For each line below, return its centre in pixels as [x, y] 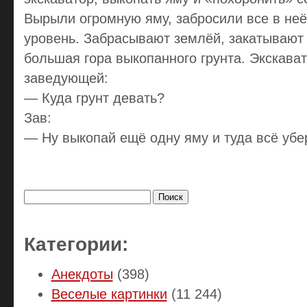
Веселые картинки [109, 294]
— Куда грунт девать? [94, 98]
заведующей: [66, 78]
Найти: [36, 182]
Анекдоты [82, 274]
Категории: [76, 244]
